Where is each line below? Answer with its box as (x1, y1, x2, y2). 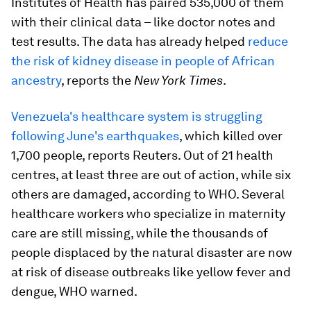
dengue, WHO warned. (11, 284, 137, 299)
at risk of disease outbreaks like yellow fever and (11, 264, 291, 280)
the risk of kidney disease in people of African (11, 53, 275, 69)
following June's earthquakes (11, 128, 179, 144)
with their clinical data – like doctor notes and (11, 15, 276, 30)
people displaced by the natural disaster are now (11, 245, 292, 260)
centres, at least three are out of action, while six (11, 167, 291, 183)
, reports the (61, 73, 134, 88)
